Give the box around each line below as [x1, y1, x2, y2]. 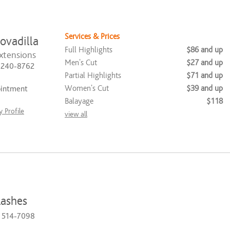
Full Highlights [65, 45, 112, 54]
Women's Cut [65, 83, 109, 93]
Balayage [65, 96, 93, 106]
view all [65, 109, 87, 119]
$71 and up [186, 70, 223, 80]
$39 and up [186, 83, 223, 93]
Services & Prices [65, 31, 120, 41]
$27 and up [186, 57, 223, 67]
